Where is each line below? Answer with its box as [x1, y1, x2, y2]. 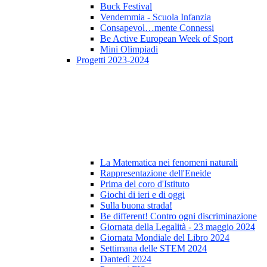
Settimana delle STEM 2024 [100, 243, 207, 254]
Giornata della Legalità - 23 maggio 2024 [100, 222, 255, 232]
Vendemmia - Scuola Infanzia [100, 12, 211, 23]
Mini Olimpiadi [100, 44, 158, 55]
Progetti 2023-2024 [76, 55, 149, 66]
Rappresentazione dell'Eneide [100, 168, 211, 179]
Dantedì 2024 [100, 254, 151, 265]
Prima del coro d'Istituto [100, 179, 190, 190]
